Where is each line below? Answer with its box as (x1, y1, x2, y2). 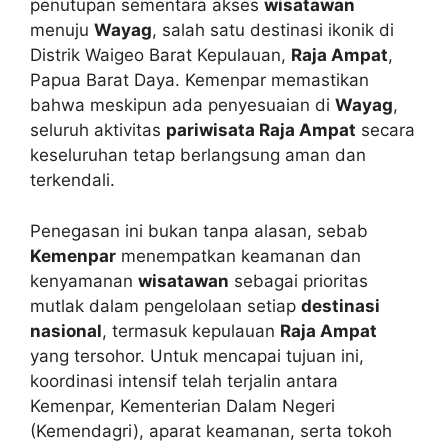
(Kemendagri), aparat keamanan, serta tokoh (30, 420, 392, 441)
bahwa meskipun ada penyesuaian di (30, 95, 335, 116)
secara (356, 120, 415, 141)
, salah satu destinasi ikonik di (152, 20, 394, 41)
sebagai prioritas (229, 270, 368, 291)
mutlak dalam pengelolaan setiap (30, 295, 301, 316)
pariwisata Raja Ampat (166, 120, 356, 141)
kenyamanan (30, 270, 138, 291)
